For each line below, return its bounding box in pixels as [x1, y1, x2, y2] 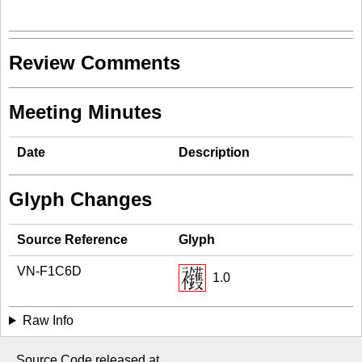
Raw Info [22, 314, 74, 327]
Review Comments [9, 52, 180, 74]
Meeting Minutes [9, 101, 162, 123]
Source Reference [17, 233, 128, 246]
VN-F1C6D [17, 264, 82, 278]
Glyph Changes [9, 188, 152, 210]
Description [179, 145, 250, 159]
